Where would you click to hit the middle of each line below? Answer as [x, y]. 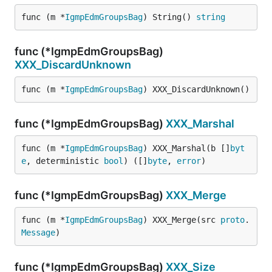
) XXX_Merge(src [182, 220]
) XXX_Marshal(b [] [186, 148]
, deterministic [65, 161]
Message [38, 233]
